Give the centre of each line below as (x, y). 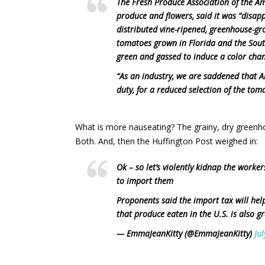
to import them (145, 181)
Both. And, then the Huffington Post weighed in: (167, 141)
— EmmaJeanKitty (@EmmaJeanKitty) (185, 234)
